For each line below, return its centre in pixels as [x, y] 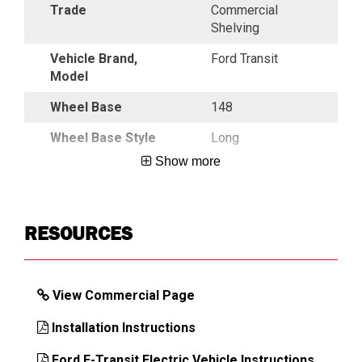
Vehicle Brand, [94, 58]
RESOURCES [78, 233]
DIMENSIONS [72, 212]
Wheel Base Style [103, 137]
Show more [188, 161]
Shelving [235, 27]
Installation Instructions [124, 327]
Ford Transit [244, 58]
